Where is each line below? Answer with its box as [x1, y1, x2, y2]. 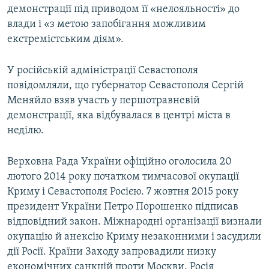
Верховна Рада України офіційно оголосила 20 [7, 156, 232, 168]
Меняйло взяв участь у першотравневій [7, 95, 200, 107]
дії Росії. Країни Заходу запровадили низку [7, 246, 216, 258]
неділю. [7, 125, 44, 137]
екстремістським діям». [7, 34, 124, 46]
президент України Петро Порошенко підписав [7, 201, 238, 213]
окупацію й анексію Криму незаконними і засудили [7, 231, 261, 243]
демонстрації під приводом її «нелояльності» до [7, 4, 240, 16]
